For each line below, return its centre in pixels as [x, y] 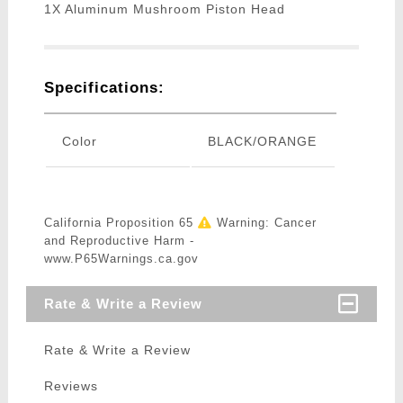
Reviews [71, 386]
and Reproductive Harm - [119, 241]
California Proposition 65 [121, 223]
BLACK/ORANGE [262, 142]
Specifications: [104, 88]
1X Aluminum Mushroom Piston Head [164, 9]
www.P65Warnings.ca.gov [121, 259]
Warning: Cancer [264, 223]
